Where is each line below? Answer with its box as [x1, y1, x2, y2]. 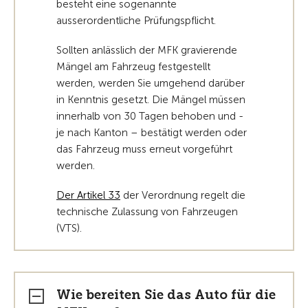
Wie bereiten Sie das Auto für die [56, 287, 276, 302]
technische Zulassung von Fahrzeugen [56, 206, 238, 218]
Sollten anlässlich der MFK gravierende [56, 44, 237, 56]
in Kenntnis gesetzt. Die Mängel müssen [56, 93, 245, 106]
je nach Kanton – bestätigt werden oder [56, 126, 247, 139]
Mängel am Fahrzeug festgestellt [56, 60, 210, 73]
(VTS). [56, 222, 82, 234]
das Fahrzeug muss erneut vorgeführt [56, 143, 232, 155]
